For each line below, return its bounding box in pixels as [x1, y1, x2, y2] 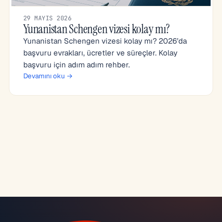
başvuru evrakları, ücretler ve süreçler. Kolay [23, 48, 177, 57]
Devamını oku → [23, 71, 73, 80]
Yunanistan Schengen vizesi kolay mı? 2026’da [23, 36, 187, 46]
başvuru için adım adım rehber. [23, 60, 130, 69]
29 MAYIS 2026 [23, 14, 72, 22]
